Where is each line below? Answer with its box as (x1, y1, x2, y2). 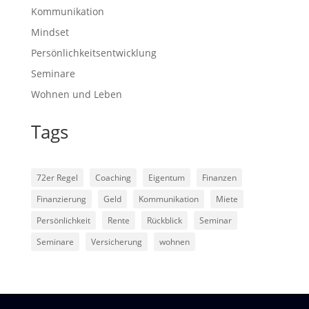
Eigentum (148, 172, 185, 183)
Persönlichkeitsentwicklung (30, 46, 157, 59)
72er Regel (36, 172, 78, 183)
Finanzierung (36, 193, 86, 205)
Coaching (94, 172, 131, 183)
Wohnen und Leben (30, 88, 122, 101)
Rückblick (146, 215, 182, 226)
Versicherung (90, 236, 142, 248)
